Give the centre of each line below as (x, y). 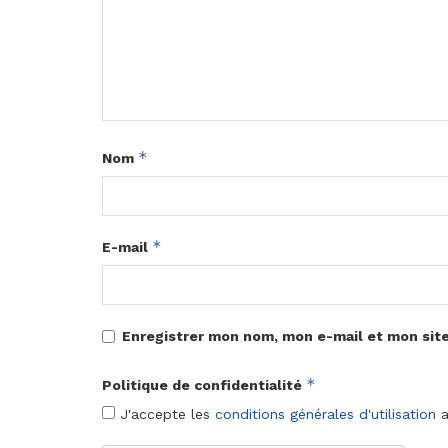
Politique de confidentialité (204, 385)
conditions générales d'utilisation (325, 414)
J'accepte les (165, 414)
